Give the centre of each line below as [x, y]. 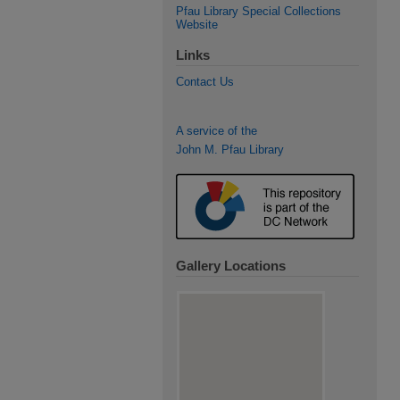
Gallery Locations [231, 266]
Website [197, 25]
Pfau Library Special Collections [258, 11]
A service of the [217, 131]
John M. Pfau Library [230, 150]
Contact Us [205, 82]
